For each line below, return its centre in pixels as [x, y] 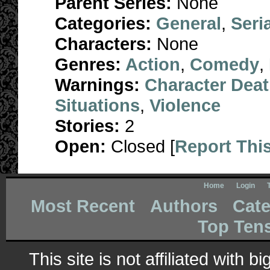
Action [153, 64]
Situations [97, 105]
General [189, 23]
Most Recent [83, 206]
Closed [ [140, 146]
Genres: [90, 64]
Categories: [103, 23]
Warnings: [100, 85]
